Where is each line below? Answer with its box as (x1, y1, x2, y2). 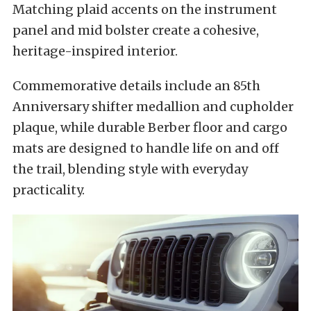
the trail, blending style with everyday (12, 160, 248, 177)
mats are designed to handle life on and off (12, 140, 279, 156)
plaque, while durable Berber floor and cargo (12, 119, 287, 135)
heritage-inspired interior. (12, 42, 178, 59)
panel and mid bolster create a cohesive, (12, 22, 259, 38)
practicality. (12, 181, 85, 198)
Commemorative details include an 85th (12, 77, 260, 94)
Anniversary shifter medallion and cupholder (12, 98, 294, 115)
